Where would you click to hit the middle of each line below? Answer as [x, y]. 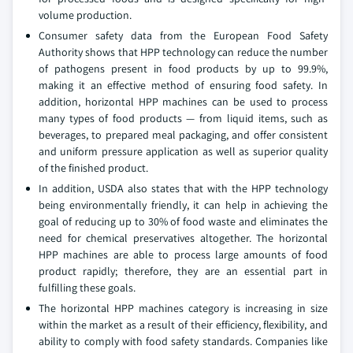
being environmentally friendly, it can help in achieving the [183, 205]
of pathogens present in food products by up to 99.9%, [183, 69]
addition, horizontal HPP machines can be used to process [183, 102]
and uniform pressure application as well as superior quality [183, 151]
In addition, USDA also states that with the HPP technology [183, 188]
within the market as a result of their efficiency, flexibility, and [183, 325]
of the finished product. [93, 168]
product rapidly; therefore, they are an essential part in [183, 271]
